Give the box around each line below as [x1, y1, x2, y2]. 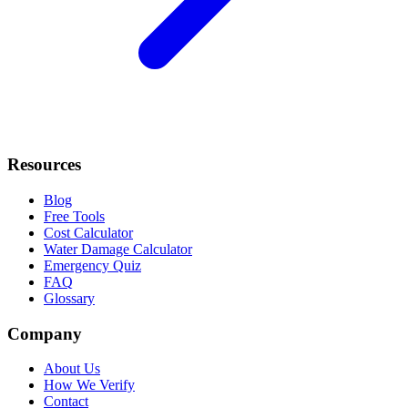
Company [7, 323, 82, 343]
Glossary [44, 290, 95, 306]
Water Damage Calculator [44, 240, 192, 257]
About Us [44, 361, 100, 377]
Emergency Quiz [44, 257, 141, 273]
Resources [7, 155, 81, 175]
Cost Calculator [44, 224, 133, 240]
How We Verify [44, 377, 135, 393]
